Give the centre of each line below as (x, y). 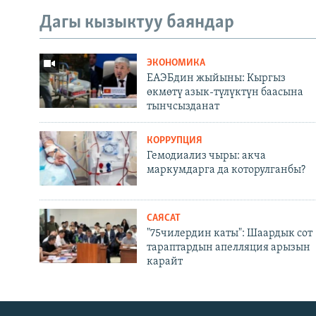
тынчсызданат (183, 106)
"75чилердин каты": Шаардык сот (229, 233)
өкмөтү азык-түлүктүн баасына (225, 92)
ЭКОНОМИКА (176, 63)
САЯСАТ (163, 218)
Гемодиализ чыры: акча (206, 156)
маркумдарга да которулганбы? (226, 170)
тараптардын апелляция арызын (228, 247)
